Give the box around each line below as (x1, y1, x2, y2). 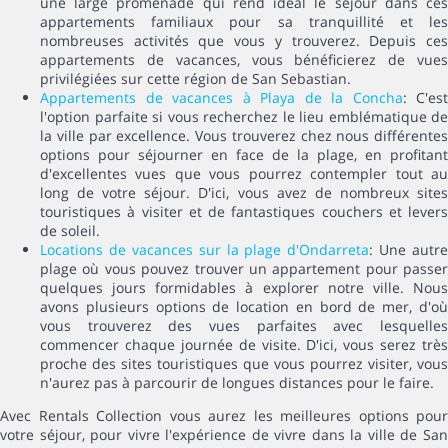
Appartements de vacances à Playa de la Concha (40, 87, 403, 107)
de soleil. (40, 220, 100, 240)
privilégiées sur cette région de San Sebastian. (40, 68, 351, 88)
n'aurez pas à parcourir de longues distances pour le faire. (40, 372, 434, 392)
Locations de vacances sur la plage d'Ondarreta (40, 239, 370, 259)
